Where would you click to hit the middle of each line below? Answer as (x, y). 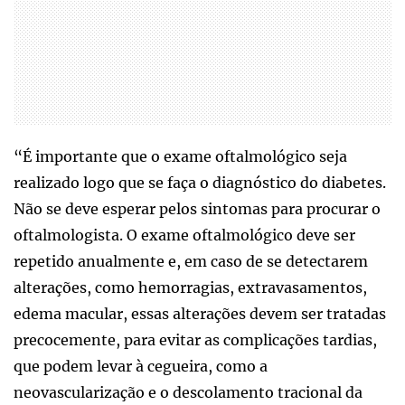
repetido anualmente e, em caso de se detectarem (191, 261)
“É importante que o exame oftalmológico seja (180, 156)
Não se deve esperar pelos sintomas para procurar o (197, 208)
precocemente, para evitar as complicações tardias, (195, 339)
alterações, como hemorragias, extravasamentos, (190, 287)
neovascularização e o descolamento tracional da (188, 392)
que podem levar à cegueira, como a (141, 366)
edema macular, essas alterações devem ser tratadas (200, 313)
